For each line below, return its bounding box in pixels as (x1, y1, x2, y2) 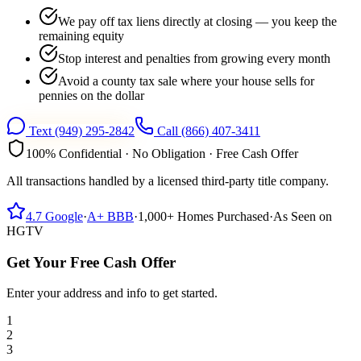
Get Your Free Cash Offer (6, 253, 176, 271)
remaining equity (39, 28, 124, 43)
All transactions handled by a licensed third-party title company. (6, 173, 329, 188)
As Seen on (273, 209, 332, 223)
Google (42, 209, 83, 223)
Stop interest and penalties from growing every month (58, 51, 330, 65)
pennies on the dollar (39, 88, 144, 102)
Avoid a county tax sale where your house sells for (58, 73, 314, 88)
